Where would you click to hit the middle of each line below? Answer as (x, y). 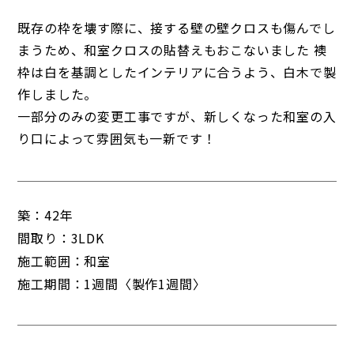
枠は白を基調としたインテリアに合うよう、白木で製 (177, 72)
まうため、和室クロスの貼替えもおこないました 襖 (172, 49)
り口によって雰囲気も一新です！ (117, 138)
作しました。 (58, 94)
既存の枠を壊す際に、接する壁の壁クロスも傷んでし (177, 27)
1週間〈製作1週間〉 (145, 283)
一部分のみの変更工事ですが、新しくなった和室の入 (177, 116)
